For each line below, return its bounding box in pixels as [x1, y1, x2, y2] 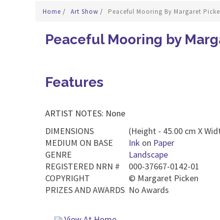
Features [45, 74, 104, 90]
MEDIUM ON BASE [45, 137, 113, 148]
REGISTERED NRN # [45, 161, 120, 172]
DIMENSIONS [45, 125, 94, 137]
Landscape [129, 149, 168, 160]
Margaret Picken [137, 172, 198, 184]
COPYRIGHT [45, 172, 90, 184]
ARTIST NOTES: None [45, 108, 125, 119]
